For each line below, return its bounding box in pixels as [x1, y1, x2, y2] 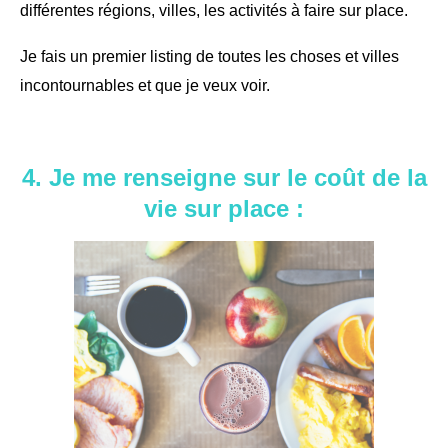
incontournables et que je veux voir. [20, 76, 270, 94]
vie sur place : [144, 194, 304, 222]
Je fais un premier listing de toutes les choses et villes [20, 47, 399, 65]
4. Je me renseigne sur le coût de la [21, 163, 427, 191]
